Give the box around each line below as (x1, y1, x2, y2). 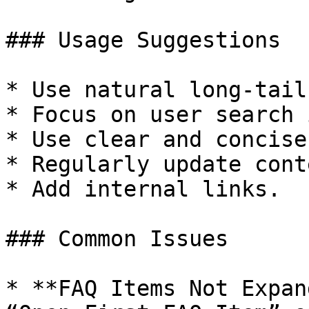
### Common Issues (6, 226, 228, 251)
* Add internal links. (6, 177, 281, 201)
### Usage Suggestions (6, 28, 281, 52)
